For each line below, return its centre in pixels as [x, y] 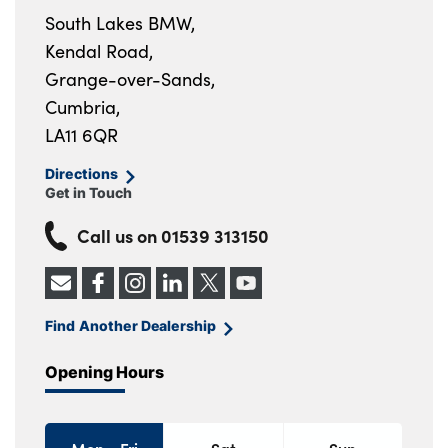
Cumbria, [82, 107]
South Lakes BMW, [120, 23]
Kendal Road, [99, 51]
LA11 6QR [81, 135]
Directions [82, 174]
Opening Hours [104, 372]
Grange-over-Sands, [130, 79]
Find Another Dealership [131, 326]
